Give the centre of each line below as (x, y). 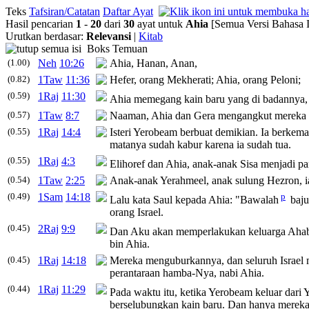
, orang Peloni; (269, 80)
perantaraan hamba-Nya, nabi (175, 273)
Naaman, (130, 116)
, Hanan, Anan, (164, 63)
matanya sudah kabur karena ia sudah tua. (200, 144)
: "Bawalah (254, 200)
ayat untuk (160, 24)
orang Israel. (137, 212)
